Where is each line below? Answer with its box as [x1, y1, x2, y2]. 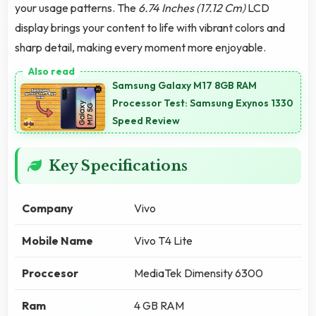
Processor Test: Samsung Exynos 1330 [112, 97, 293, 110]
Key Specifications [49, 157, 188, 174]
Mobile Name [22, 233, 93, 248]
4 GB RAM [134, 298, 184, 312]
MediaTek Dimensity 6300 [134, 265, 263, 280]
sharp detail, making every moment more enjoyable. [15, 40, 266, 55]
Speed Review [112, 114, 180, 128]
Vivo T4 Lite [134, 233, 193, 248]
